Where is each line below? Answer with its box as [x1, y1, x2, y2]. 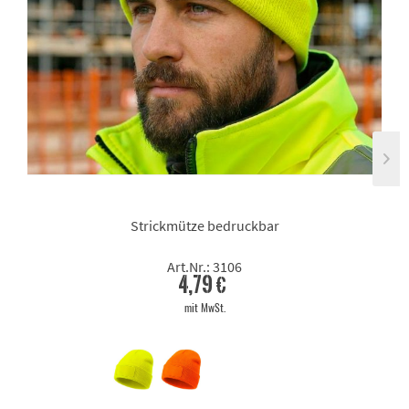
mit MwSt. [184, 299, 225, 316]
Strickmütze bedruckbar [130, 216, 279, 236]
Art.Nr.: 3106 [167, 257, 242, 277]
